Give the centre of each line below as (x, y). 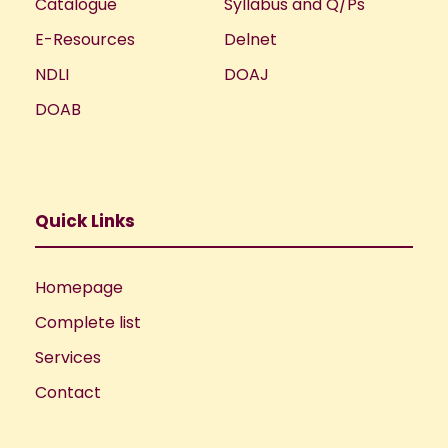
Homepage (79, 288)
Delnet (250, 40)
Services (68, 358)
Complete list (88, 323)
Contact (68, 393)
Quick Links (85, 221)
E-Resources (85, 40)
